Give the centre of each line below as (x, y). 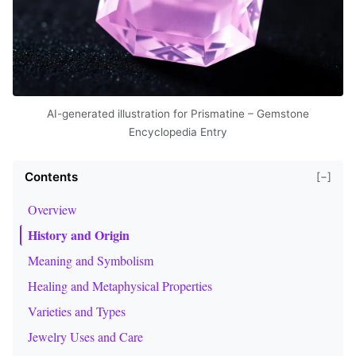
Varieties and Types (77, 311)
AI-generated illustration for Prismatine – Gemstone (178, 113)
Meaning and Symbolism (91, 260)
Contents (51, 176)
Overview (52, 209)
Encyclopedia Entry (178, 132)
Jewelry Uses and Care (85, 336)
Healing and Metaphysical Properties (120, 285)
